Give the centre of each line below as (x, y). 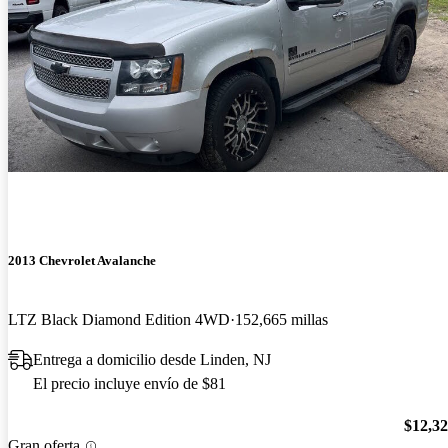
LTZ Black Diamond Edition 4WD (119, 319)
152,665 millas (281, 319)
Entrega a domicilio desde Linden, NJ (152, 359)
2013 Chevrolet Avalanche (82, 260)
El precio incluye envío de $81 (129, 383)
